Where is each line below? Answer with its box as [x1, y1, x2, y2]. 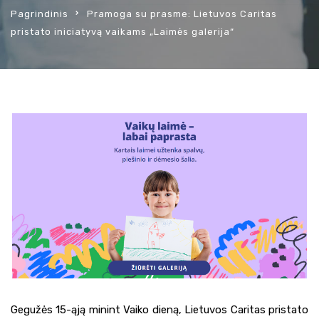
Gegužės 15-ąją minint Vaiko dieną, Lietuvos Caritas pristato [11, 303, 308, 316]
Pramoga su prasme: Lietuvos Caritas [87, 9, 277, 19]
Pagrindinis [11, 9, 68, 19]
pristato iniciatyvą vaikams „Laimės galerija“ [11, 26, 234, 37]
